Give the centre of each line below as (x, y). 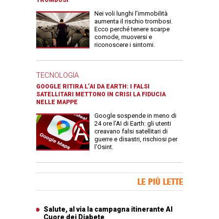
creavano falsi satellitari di (131, 131)
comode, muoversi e (123, 37)
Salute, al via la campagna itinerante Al (108, 209)
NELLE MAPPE (57, 102)
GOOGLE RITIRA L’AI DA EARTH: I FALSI (93, 86)
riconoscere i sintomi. (125, 44)
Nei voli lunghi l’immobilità (131, 13)
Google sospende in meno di (135, 115)
